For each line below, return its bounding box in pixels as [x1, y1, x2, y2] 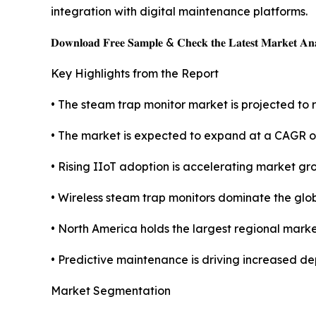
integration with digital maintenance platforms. [51, 4, 308, 19]
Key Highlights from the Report [51, 66, 219, 81]
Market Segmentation [51, 284, 171, 298]
